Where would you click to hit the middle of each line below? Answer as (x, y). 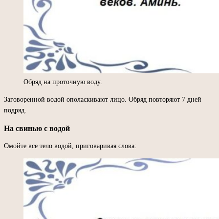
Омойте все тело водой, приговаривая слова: (70, 146)
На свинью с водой (37, 128)
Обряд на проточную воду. (63, 82)
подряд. (15, 110)
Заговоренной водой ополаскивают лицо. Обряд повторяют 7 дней (103, 99)
